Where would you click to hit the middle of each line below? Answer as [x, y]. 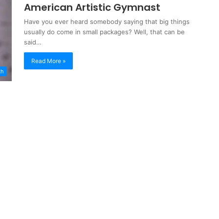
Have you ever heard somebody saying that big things [107, 22]
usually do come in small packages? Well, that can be [104, 32]
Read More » [48, 61]
